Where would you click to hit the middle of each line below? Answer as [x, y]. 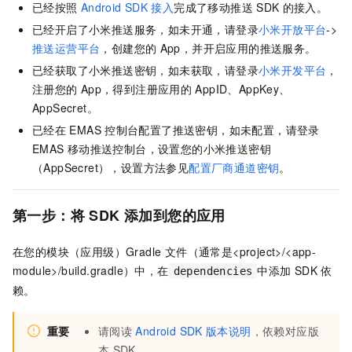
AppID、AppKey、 [243, 89]
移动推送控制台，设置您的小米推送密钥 [169, 149]
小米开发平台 [293, 70]
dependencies [213, 271]
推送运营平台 [66, 48]
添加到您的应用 [174, 216]
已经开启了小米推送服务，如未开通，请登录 [145, 29]
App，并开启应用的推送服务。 [238, 48]
